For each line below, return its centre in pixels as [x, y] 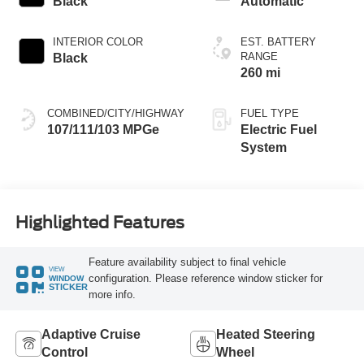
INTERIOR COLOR [97, 42]
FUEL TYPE [269, 114]
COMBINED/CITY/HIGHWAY [115, 114]
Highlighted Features [100, 222]
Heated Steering [266, 334]
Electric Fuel [278, 130]
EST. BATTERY [278, 42]
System [263, 148]
